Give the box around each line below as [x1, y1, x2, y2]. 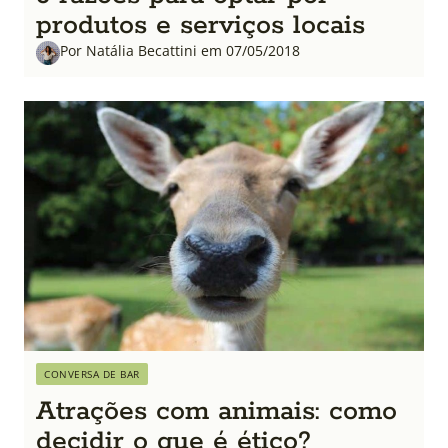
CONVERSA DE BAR [44, 366, 140, 381]
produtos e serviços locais [36, 7, 365, 43]
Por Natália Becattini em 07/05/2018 [60, 40, 300, 60]
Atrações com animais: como [36, 393, 397, 429]
